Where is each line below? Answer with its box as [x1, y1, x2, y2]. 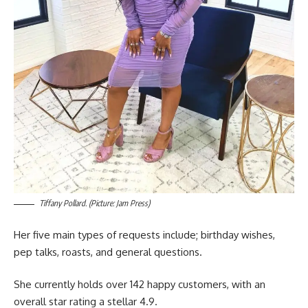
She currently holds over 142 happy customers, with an [14, 278, 265, 291]
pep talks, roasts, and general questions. [14, 245, 202, 258]
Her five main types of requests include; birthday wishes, [14, 228, 275, 241]
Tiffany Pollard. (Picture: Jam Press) [39, 198, 150, 209]
